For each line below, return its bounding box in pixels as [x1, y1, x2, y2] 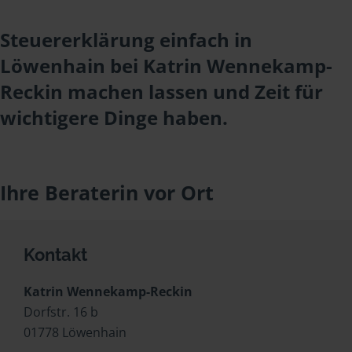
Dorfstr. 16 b [24, 303, 98, 321]
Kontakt [24, 244, 87, 265]
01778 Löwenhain [24, 324, 126, 341]
